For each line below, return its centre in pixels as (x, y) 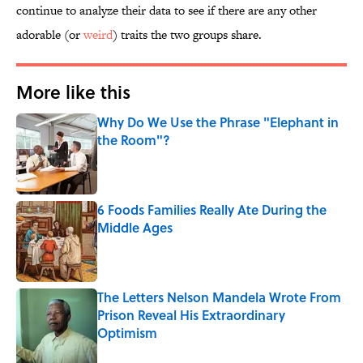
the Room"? (134, 140)
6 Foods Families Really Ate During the (212, 210)
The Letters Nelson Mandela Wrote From (219, 297)
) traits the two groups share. (187, 35)
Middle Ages (135, 228)
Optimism (127, 333)
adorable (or (50, 35)
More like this (73, 92)
